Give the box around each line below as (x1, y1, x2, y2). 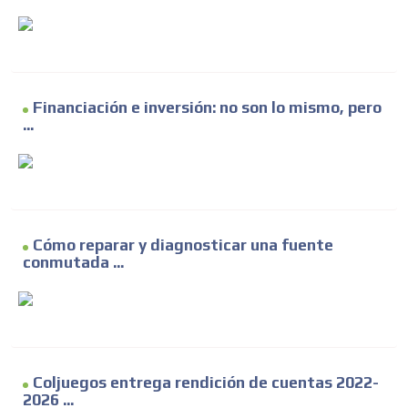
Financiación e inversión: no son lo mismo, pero (33, 98, 382, 117)
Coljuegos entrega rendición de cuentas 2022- (33, 373, 379, 393)
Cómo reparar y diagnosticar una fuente (33, 236, 333, 255)
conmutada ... (23, 253, 124, 272)
